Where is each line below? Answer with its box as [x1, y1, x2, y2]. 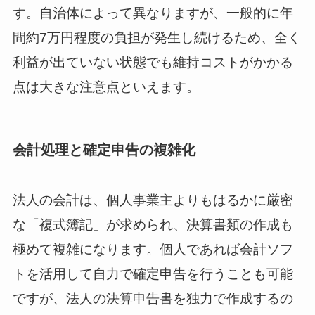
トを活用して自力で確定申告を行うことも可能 [12, 266, 293, 281]
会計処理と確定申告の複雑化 [12, 142, 195, 158]
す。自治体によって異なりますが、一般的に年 [12, 6, 293, 21]
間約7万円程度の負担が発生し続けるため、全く [12, 30, 301, 46]
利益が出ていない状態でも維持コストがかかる [12, 55, 293, 70]
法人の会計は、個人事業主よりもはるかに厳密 [12, 192, 293, 207]
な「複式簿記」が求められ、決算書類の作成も [12, 217, 293, 232]
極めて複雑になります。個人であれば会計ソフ [12, 241, 293, 257]
